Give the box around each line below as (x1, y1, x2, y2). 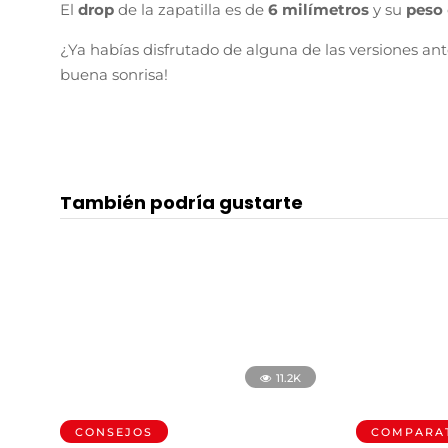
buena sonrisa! (60, 64, 168, 84)
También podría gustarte (60, 190, 303, 216)
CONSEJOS (75, 425, 153, 440)
